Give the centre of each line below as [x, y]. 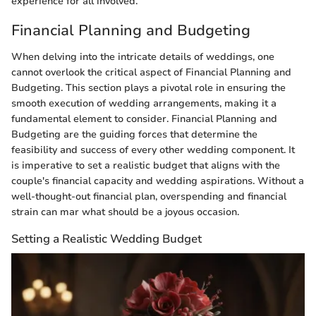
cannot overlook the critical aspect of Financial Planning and [151, 73]
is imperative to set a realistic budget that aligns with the [146, 166]
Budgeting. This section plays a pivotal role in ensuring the [148, 88]
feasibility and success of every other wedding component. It [153, 150]
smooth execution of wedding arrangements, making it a [144, 104]
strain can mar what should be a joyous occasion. [125, 212]
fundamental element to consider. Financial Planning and [144, 119]
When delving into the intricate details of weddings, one [143, 57]
